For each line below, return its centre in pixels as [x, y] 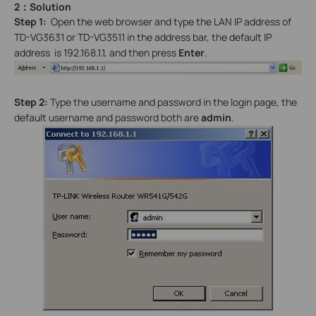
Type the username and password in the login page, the [174, 102]
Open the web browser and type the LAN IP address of [171, 21]
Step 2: [32, 102]
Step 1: [31, 21]
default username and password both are [108, 117]
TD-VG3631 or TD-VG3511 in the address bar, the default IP [143, 37]
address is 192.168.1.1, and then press [96, 52]
